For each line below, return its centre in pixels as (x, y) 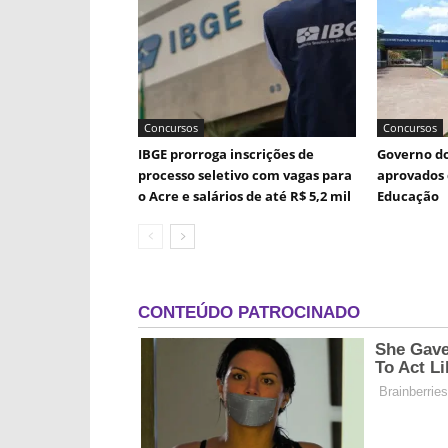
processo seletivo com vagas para (245, 175)
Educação (408, 196)
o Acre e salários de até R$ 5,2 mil (244, 196)
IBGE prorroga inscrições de (226, 154)
